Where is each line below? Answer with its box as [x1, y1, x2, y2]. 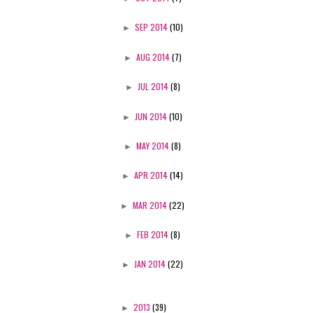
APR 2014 [134, 169, 170, 182]
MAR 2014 [133, 198, 169, 211]
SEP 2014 [134, 21, 170, 34]
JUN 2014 [135, 110, 169, 122]
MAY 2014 [136, 139, 171, 152]
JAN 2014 [134, 258, 168, 270]
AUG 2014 [136, 50, 172, 63]
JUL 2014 [137, 80, 170, 93]
